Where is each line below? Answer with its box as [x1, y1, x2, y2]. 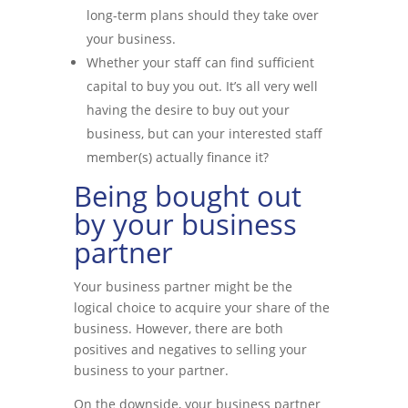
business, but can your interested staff [86, 125, 322, 142]
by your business [73, 205, 297, 243]
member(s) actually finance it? [86, 148, 269, 166]
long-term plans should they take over [86, 6, 319, 24]
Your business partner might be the [73, 278, 292, 295]
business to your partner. [73, 362, 229, 379]
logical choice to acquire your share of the [73, 299, 330, 316]
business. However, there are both [73, 320, 283, 337]
